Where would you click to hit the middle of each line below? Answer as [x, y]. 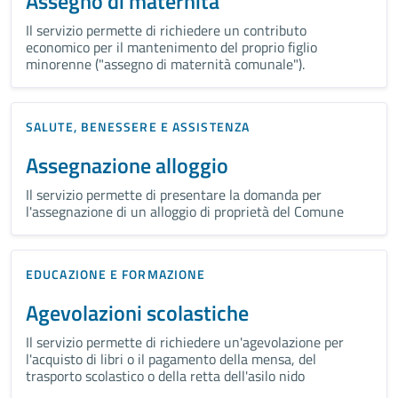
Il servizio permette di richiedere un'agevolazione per [185, 342]
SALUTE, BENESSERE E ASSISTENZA [138, 126]
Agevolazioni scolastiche [137, 312]
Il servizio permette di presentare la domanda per [174, 194]
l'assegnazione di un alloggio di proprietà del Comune [185, 211]
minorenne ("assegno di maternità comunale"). [165, 64]
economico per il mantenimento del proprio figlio [171, 47]
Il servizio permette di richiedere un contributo [166, 30]
